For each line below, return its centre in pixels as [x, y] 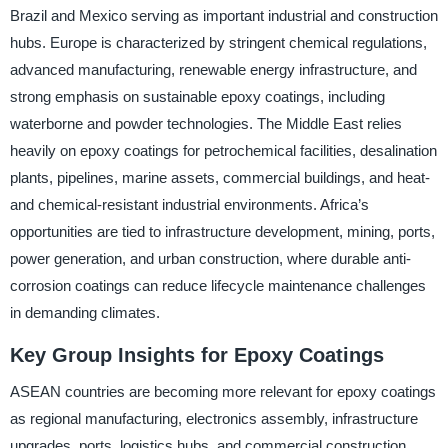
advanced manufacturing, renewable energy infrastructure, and [213, 70]
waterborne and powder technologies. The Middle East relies [205, 124]
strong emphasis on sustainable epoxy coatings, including [197, 97]
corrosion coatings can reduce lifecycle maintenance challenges [217, 286]
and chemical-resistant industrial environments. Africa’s [189, 205]
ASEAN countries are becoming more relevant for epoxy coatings [222, 391]
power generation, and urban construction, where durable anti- [210, 259]
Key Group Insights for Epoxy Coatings [196, 355]
